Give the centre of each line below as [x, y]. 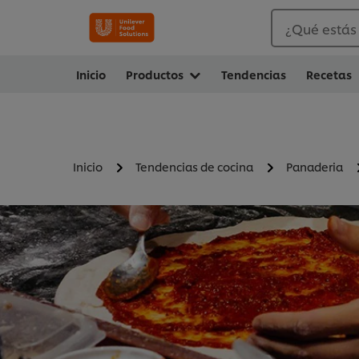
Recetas [329, 74]
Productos [156, 74]
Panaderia [315, 167]
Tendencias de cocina [194, 167]
